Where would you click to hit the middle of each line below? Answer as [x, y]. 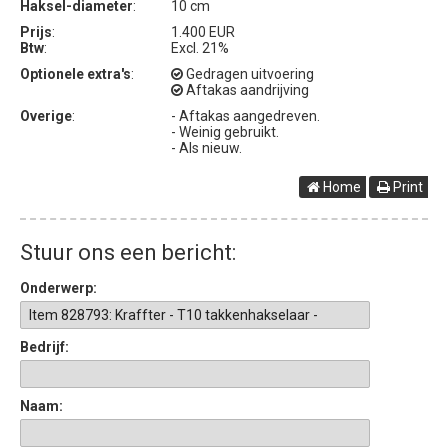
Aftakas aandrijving [245, 89]
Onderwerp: [58, 287]
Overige [46, 115]
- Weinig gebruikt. [224, 131]
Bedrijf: [44, 346]
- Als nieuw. [206, 147]
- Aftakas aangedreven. [245, 115]
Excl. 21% [199, 47]
